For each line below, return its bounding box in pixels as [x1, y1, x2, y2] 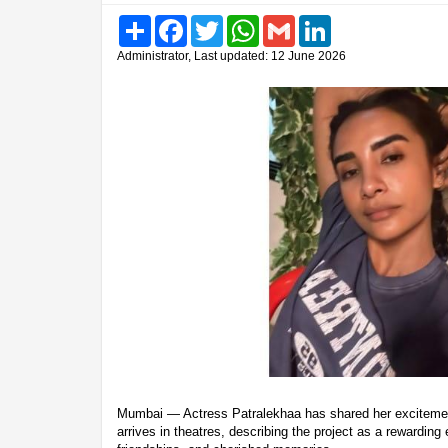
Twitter [223, 14, 261, 30]
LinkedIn [331, 14, 380, 30]
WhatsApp [259, 14, 319, 30]
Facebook [187, 14, 244, 30]
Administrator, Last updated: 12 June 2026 [117, 48, 346, 63]
